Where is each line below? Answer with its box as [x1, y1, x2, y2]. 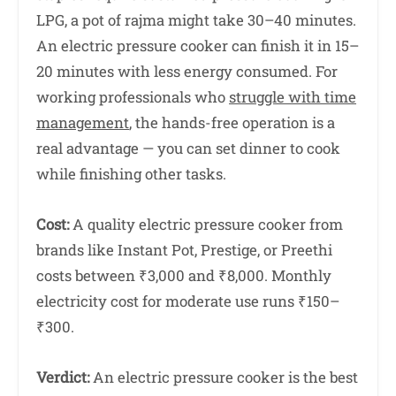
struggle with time [229, 86, 356, 107]
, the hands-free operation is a [129, 111, 335, 133]
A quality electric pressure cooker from [69, 214, 343, 235]
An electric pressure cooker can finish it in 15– [36, 34, 359, 56]
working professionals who [36, 86, 229, 107]
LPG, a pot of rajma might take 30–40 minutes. [36, 9, 356, 30]
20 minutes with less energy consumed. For [36, 60, 338, 81]
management [36, 111, 129, 133]
